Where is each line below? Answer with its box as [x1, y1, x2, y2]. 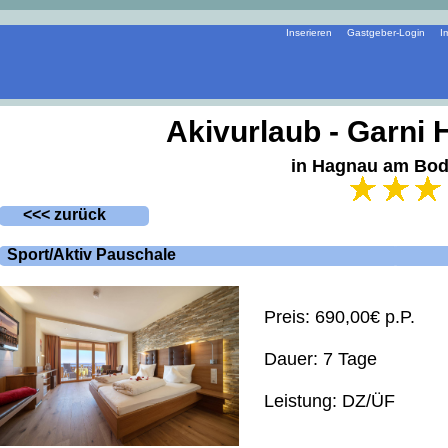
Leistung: [263, 391, 342, 411]
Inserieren [286, 27, 332, 38]
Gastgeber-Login [347, 27, 425, 38]
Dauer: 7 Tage [263, 349, 377, 369]
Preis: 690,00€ [263, 307, 385, 327]
